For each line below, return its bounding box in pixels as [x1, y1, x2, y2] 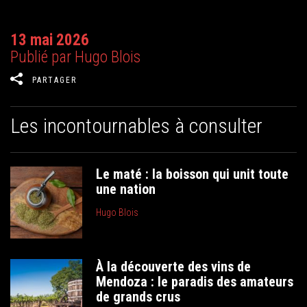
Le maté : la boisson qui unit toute [96, 166, 289, 182]
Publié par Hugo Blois [10, 48, 140, 66]
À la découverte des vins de [96, 258, 251, 275]
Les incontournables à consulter [10, 114, 262, 138]
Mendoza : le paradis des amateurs [96, 273, 294, 290]
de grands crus [96, 288, 181, 305]
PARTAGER [32, 75, 77, 85]
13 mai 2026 [10, 31, 89, 49]
